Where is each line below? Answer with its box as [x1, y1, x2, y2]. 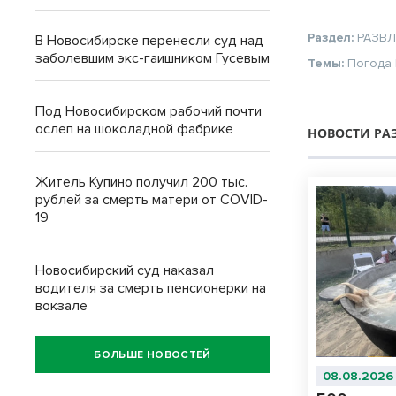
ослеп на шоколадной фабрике [35, 120, 233, 138]
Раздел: [308, 30, 358, 46]
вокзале [35, 297, 88, 315]
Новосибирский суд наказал [35, 262, 214, 279]
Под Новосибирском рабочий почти [35, 103, 262, 120]
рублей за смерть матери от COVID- [35, 191, 268, 209]
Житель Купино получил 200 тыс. [35, 173, 247, 191]
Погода [347, 56, 392, 72]
